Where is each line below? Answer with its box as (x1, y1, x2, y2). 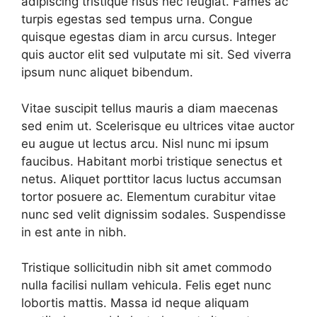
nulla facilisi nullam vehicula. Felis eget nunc (21, 278, 271, 292)
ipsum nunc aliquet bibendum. (21, 65, 193, 79)
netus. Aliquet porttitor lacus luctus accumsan (21, 171, 282, 186)
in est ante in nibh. (21, 224, 127, 239)
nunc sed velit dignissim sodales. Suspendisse (21, 207, 286, 221)
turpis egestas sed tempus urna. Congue (21, 12, 253, 26)
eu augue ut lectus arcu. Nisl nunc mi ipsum (21, 136, 269, 151)
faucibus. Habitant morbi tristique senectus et (21, 154, 282, 168)
